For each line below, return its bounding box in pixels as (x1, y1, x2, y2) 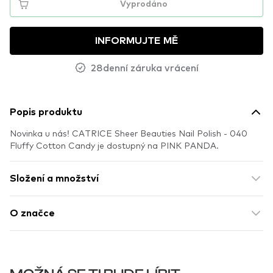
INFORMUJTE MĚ (94, 36, 179, 46)
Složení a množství (10, 174, 99, 183)
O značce (10, 208, 55, 218)
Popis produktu (10, 107, 82, 117)
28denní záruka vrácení (90, 60, 199, 74)
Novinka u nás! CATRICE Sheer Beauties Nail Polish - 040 (10, 127, 247, 138)
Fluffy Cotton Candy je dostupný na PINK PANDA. (10, 140, 219, 151)
